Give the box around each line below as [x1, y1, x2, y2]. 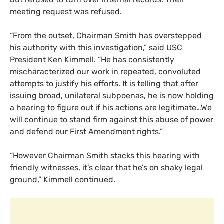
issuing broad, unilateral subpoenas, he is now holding [10, 91, 214, 101]
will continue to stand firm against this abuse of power [10, 115, 213, 125]
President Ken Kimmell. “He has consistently [10, 55, 174, 65]
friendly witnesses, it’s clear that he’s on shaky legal [10, 163, 203, 173]
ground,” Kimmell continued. [10, 175, 115, 185]
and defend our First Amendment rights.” [10, 127, 163, 137]
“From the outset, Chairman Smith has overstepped [10, 31, 202, 41]
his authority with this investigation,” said [10, 43, 166, 53]
